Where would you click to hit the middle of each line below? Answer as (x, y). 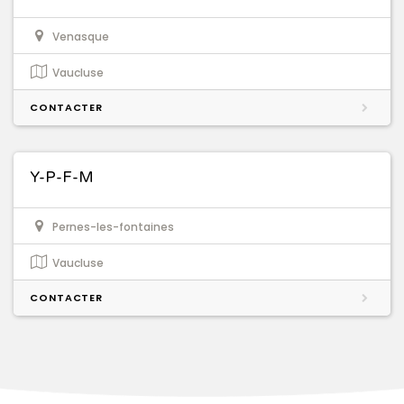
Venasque (81, 37)
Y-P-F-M (62, 178)
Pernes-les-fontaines (113, 227)
